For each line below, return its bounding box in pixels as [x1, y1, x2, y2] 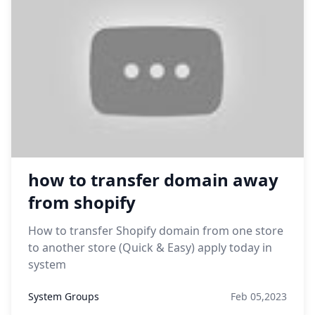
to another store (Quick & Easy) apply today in [28, 240, 272, 255]
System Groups [28, 290, 99, 303]
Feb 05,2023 [231, 290, 287, 303]
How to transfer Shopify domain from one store [28, 223, 283, 238]
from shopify [28, 191, 136, 214]
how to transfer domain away [28, 168, 278, 191]
